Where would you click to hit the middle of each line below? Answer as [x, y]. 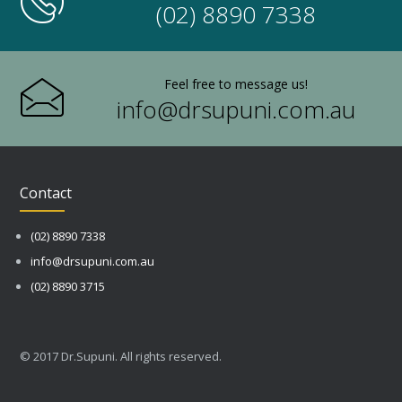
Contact [46, 192]
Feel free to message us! [236, 83]
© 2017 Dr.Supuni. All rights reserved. [121, 356]
